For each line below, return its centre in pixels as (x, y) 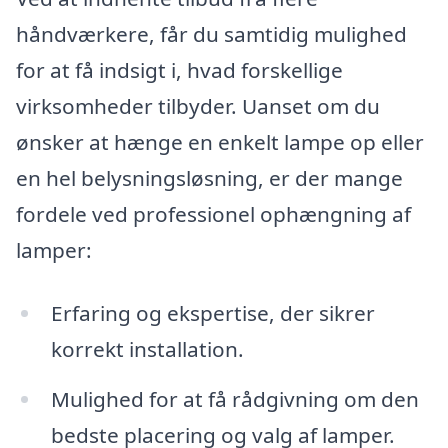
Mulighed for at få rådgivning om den (234, 399)
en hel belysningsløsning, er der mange (209, 177)
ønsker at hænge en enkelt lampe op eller (220, 141)
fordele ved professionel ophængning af (213, 213)
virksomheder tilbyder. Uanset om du (198, 105)
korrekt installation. (147, 349)
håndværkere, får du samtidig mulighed (211, 33)
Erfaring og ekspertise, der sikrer (212, 313)
